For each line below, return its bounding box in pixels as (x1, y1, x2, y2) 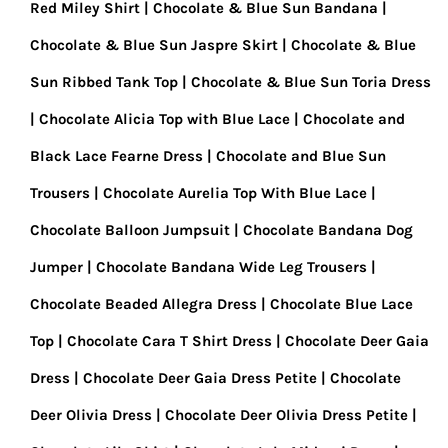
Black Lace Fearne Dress (30, 147, 203, 165)
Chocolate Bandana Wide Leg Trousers (96, 258, 367, 276)
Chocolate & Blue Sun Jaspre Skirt (30, 36, 278, 54)
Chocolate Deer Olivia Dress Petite (165, 406, 408, 424)
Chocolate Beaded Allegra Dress (30, 295, 257, 313)
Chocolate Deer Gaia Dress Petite (83, 369, 317, 387)
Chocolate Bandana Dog (243, 221, 413, 239)
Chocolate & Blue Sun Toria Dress (191, 73, 431, 91)
